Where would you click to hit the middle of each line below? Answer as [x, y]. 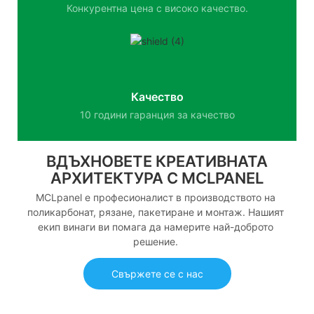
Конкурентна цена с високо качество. [157, 8]
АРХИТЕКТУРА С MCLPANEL [157, 178]
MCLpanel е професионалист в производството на [155, 197]
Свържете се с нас [157, 274]
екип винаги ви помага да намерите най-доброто [155, 226]
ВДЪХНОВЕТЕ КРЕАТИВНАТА [157, 162]
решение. [155, 241]
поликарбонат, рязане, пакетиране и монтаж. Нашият [155, 212]
